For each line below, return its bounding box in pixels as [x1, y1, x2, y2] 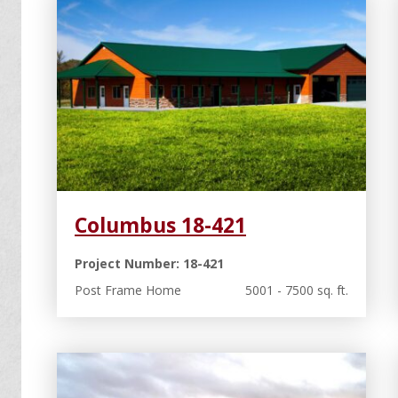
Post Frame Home [75, 282, 181, 299]
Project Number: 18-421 [75, 255, 224, 273]
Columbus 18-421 [75, 211, 246, 240]
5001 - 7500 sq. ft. [244, 282, 348, 299]
